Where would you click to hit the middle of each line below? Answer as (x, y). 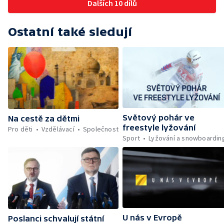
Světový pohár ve (159, 117)
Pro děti (20, 129)
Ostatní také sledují (70, 31)
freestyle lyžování (159, 127)
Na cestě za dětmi (44, 118)
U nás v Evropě (152, 217)
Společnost (101, 129)
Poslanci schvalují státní (56, 218)
